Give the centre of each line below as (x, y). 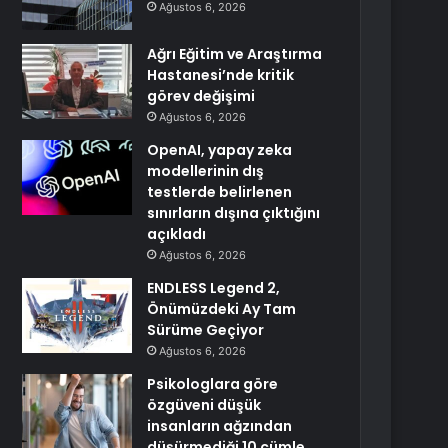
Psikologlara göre (213, 384)
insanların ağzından (220, 426)
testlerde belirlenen (220, 192)
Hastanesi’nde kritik (221, 75)
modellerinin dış (206, 171)
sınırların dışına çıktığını (234, 213)
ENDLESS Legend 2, (214, 288)
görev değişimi (201, 96)
